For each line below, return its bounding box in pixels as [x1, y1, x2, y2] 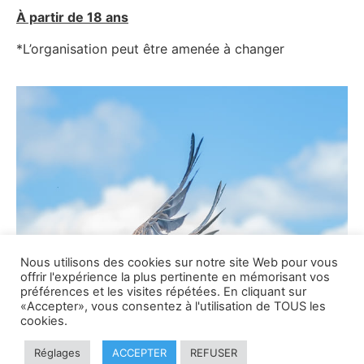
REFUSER [190, 346, 237, 359]
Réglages [34, 346, 80, 359]
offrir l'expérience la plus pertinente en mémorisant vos [20, 270, 330, 284]
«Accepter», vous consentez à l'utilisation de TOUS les [20, 299, 326, 314]
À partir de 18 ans [16, 9, 128, 26]
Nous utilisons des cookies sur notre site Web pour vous [20, 255, 338, 270]
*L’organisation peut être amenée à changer [16, 40, 284, 57]
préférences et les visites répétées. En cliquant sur [20, 284, 306, 299]
